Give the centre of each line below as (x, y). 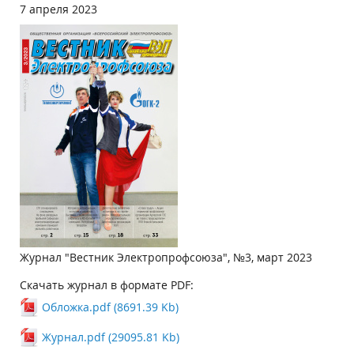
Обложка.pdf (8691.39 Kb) (110, 307)
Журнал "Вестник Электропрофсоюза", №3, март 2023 (166, 257)
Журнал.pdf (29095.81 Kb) (111, 337)
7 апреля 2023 (58, 9)
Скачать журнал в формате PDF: (107, 285)
